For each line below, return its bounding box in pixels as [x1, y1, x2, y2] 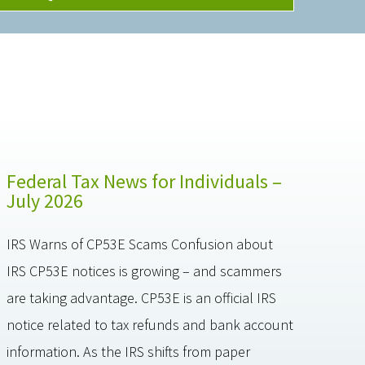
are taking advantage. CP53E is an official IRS [7, 288, 277, 307]
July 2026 [7, 188, 84, 213]
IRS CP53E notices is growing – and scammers [7, 262, 283, 280]
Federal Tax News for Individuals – [7, 169, 283, 194]
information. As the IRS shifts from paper [7, 342, 251, 361]
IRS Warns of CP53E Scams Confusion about [7, 235, 274, 253]
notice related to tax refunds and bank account [7, 315, 294, 334]
